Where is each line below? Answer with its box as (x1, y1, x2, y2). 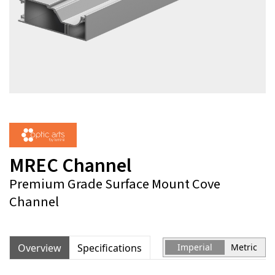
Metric (231, 241, 257, 253)
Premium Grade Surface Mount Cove (9, 174, 220, 194)
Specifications (77, 241, 142, 255)
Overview (18, 241, 61, 255)
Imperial (177, 241, 212, 253)
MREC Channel (9, 152, 131, 180)
